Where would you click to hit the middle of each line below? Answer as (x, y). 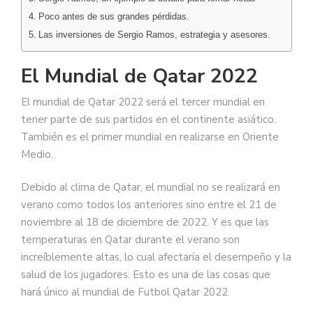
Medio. (37, 154)
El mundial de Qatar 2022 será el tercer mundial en (143, 102)
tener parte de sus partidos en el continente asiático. (148, 119)
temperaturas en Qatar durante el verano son (130, 240)
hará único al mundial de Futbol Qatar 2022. (125, 292)
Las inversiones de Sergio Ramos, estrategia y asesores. (154, 35)
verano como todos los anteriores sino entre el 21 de (149, 205)
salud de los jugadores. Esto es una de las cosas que (146, 275)
